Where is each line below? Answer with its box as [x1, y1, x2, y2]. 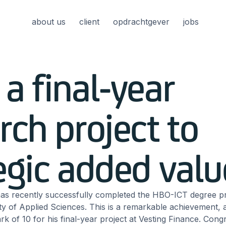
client [79, 17, 99, 27]
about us [31, 17, 66, 27]
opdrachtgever [112, 17, 169, 27]
